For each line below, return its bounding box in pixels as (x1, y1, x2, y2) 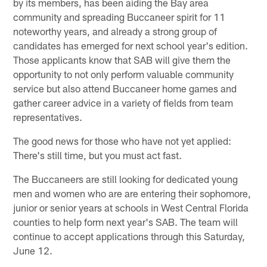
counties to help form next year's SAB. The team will (13, 215, 238, 228)
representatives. (13, 110, 83, 123)
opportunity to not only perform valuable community (13, 67, 234, 80)
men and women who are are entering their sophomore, (13, 187, 252, 199)
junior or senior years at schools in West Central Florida (13, 201, 249, 213)
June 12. (13, 244, 53, 256)
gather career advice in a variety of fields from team (13, 96, 234, 108)
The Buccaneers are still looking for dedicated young (13, 172, 238, 185)
